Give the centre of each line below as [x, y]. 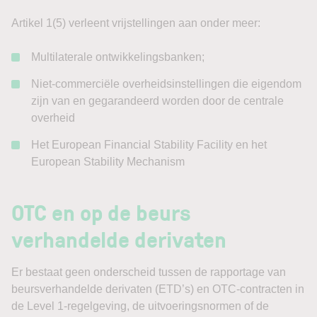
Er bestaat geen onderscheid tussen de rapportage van [149, 272]
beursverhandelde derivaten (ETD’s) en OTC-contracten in [158, 289]
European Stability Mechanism [108, 162]
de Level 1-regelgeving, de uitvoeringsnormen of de [140, 306]
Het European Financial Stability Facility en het [149, 145]
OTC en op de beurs [101, 212]
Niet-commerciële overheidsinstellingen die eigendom [166, 84]
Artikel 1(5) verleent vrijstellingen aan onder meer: [136, 23]
